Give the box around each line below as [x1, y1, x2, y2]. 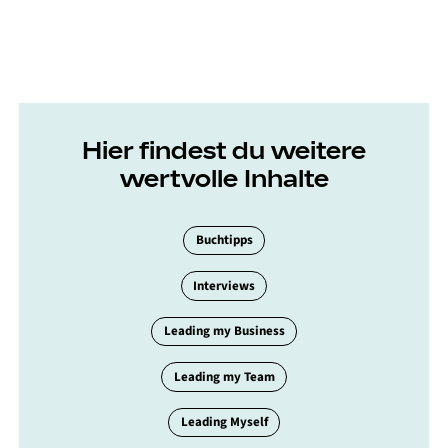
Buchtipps [195, 230, 253, 249]
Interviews [193, 276, 255, 295]
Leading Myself [180, 413, 268, 432]
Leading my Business [163, 322, 285, 341]
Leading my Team [173, 367, 275, 386]
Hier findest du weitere [82, 133, 366, 166]
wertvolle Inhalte [119, 161, 329, 194]
